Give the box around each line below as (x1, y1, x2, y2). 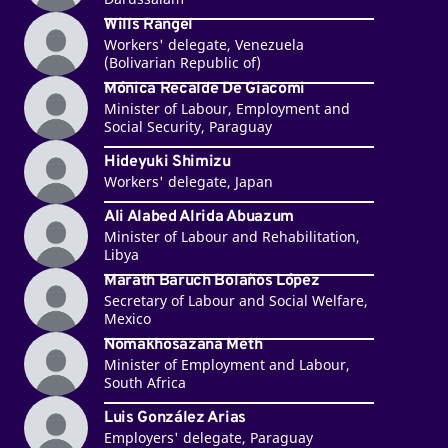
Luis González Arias (103, 408, 246, 429)
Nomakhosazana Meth (103, 335, 263, 356)
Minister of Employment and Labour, (103, 355, 350, 375)
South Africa (103, 373, 186, 393)
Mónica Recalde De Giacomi (103, 79, 305, 100)
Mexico (103, 309, 151, 329)
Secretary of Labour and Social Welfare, (103, 291, 368, 311)
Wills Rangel (103, 15, 194, 36)
